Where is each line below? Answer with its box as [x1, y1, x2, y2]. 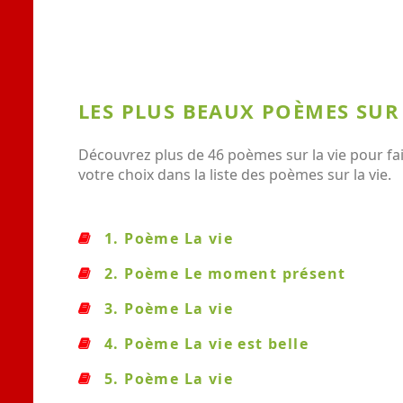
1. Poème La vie [104, 228, 233, 248]
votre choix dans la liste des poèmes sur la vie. [78, 165, 391, 184]
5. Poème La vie [104, 369, 233, 389]
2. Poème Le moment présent [104, 264, 346, 283]
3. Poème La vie [104, 299, 233, 318]
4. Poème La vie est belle [104, 334, 309, 354]
